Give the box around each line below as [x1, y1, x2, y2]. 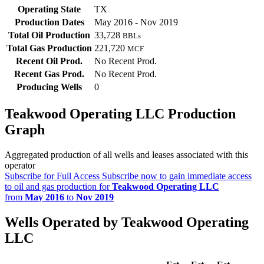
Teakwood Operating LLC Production [5, 106, 236, 122]
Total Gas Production [6, 43, 92, 54]
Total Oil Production [8, 30, 90, 41]
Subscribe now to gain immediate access [100, 171, 252, 181]
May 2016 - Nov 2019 [94, 17, 178, 28]
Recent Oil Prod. [16, 56, 82, 67]
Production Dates [14, 17, 84, 28]
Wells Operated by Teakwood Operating [5, 214, 249, 230]
